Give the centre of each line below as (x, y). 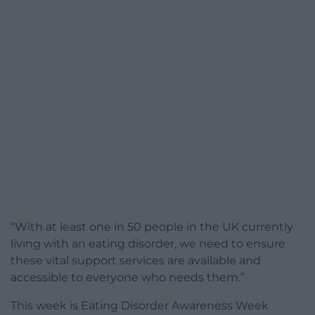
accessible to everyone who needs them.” (128, 278)
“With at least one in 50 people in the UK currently (152, 227)
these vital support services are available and (136, 261)
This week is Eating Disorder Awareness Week (140, 306)
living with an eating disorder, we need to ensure (148, 244)
